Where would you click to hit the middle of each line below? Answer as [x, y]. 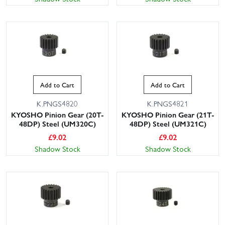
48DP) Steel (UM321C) [168, 124]
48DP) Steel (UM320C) [57, 124]
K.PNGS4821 [168, 104]
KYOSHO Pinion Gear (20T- [57, 115]
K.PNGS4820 [57, 104]
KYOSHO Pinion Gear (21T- [168, 115]
